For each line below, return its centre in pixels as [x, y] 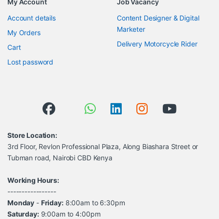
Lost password [31, 62]
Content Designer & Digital [158, 18]
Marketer [131, 29]
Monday [21, 203]
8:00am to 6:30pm [94, 203]
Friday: [52, 203]
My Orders [24, 33]
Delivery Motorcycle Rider [157, 44]
